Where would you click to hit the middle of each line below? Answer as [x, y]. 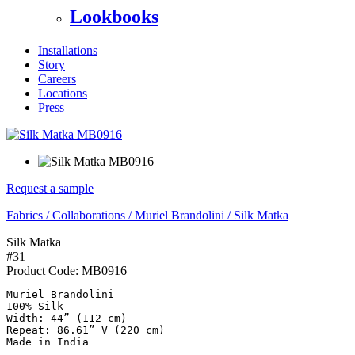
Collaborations [89, 215]
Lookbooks [114, 16]
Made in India [48, 342]
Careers [57, 78]
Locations [63, 93]
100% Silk [35, 306]
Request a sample [50, 188]
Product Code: [44, 270]
